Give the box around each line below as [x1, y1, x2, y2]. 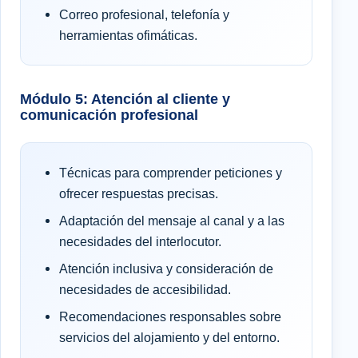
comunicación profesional [20, 105, 198, 123]
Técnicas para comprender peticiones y [59, 165, 282, 180]
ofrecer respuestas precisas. [59, 185, 218, 201]
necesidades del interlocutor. [59, 233, 221, 249]
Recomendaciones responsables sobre [59, 308, 281, 324]
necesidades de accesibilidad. [59, 281, 231, 296]
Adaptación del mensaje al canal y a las [59, 213, 284, 228]
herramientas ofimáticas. [59, 27, 197, 42]
